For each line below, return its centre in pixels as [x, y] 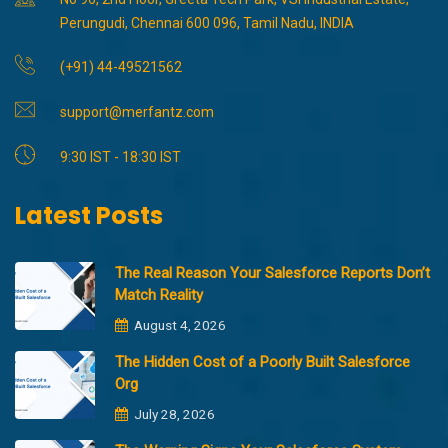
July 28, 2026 [173, 414]
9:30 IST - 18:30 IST [120, 157]
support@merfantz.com [137, 112]
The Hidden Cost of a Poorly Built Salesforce [262, 362]
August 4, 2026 [178, 325]
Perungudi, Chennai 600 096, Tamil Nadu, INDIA [207, 23]
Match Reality [159, 295]
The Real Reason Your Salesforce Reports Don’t [272, 273]
